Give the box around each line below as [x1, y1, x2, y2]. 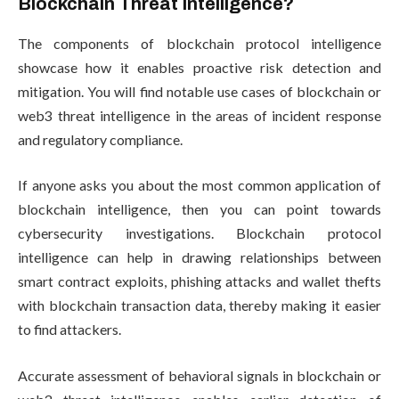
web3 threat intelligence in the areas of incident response [18, 106, 381, 124]
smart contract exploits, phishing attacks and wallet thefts [18, 273, 381, 290]
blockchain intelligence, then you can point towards [18, 200, 381, 218]
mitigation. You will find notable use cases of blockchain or [18, 82, 381, 100]
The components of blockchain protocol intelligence [18, 34, 381, 52]
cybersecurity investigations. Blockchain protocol [18, 224, 381, 242]
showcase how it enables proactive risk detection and [18, 58, 381, 76]
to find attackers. [18, 321, 121, 338]
